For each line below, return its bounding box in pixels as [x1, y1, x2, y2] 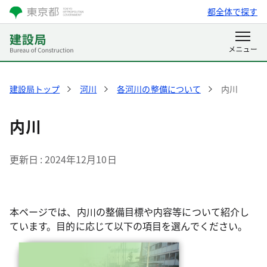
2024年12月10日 [44, 152, 117, 166]
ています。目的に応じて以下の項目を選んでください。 [10, 219, 247, 233]
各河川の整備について [117, 83, 201, 95]
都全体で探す [207, 5, 257, 17]
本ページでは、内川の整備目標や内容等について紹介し [10, 204, 249, 219]
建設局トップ [10, 83, 60, 95]
